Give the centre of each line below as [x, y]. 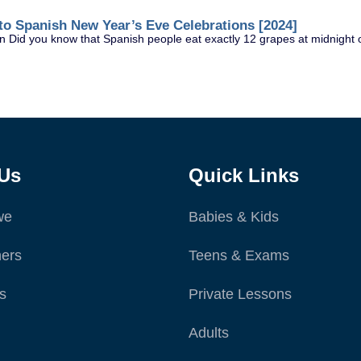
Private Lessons [240, 295]
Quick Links [244, 176]
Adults [209, 333]
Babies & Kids [234, 217]
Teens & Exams [239, 256]
